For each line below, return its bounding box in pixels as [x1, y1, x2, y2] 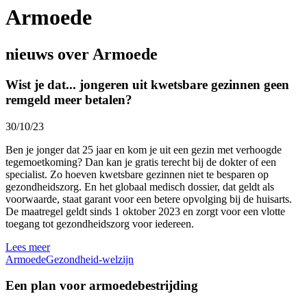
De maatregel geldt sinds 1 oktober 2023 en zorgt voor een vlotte [5, 205, 285, 217]
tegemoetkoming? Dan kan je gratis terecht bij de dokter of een [5, 156, 276, 168]
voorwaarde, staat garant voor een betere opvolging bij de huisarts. [5, 193, 292, 205]
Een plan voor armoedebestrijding [5, 278, 198, 293]
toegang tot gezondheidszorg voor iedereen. [5, 217, 197, 230]
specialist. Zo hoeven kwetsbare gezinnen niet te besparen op [5, 168, 269, 180]
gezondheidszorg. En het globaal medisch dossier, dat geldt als [5, 180, 274, 193]
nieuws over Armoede [5, 45, 158, 63]
